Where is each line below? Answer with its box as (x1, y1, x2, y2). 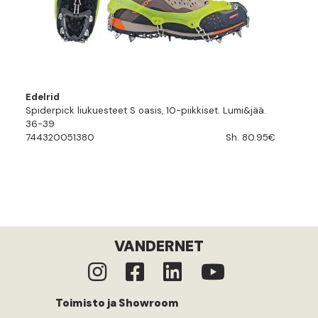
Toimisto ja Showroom (55, 296, 179, 311)
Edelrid (26, 90, 60, 103)
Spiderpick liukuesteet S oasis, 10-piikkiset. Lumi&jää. (26, 104, 266, 116)
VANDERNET (114, 236, 204, 257)
